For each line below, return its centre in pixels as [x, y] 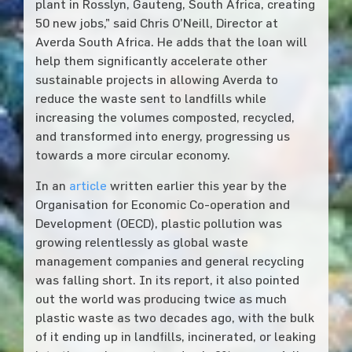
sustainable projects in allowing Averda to [156, 79]
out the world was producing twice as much [161, 298]
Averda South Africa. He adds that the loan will [171, 41]
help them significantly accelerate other [151, 60]
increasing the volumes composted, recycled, [165, 117]
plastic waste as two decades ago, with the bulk [174, 317]
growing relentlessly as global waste [141, 242]
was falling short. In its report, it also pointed [167, 279]
